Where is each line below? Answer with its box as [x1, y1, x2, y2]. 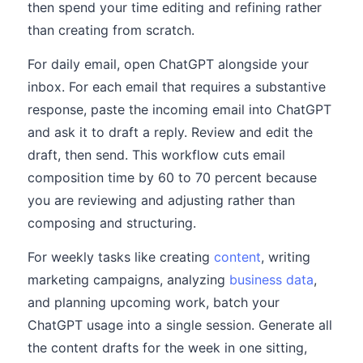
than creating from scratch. [28, 22, 194, 38]
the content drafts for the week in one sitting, [28, 340, 307, 356]
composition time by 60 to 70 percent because [28, 169, 317, 186]
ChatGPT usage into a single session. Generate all [28, 317, 332, 333]
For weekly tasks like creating [28, 249, 214, 265]
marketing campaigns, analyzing [28, 271, 229, 288]
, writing [261, 249, 310, 265]
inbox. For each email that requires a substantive [28, 79, 326, 95]
